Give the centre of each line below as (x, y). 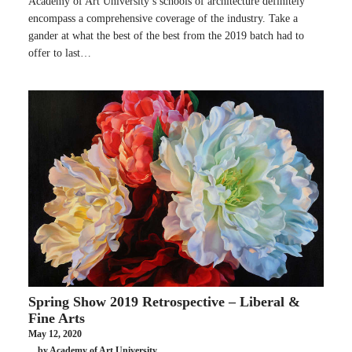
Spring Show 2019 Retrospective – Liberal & (164, 301)
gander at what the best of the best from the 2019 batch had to (166, 35)
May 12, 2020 (55, 334)
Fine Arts (57, 318)
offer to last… (60, 53)
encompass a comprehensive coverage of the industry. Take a (163, 18)
